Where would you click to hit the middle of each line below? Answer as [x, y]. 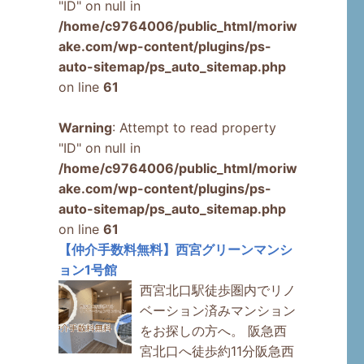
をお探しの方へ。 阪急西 [213, 331]
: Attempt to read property [194, 128]
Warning [85, 128]
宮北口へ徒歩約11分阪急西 [217, 351]
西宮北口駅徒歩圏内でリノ [217, 290]
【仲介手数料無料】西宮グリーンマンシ [175, 250]
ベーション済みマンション [217, 311]
